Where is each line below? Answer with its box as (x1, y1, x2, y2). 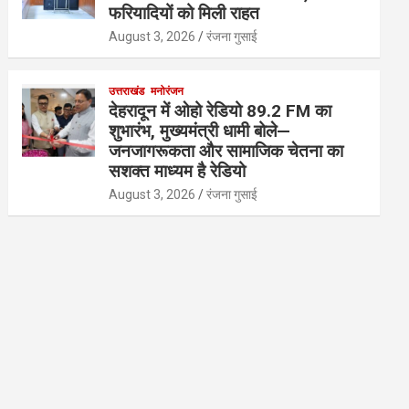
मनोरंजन (151, 85, 184, 98)
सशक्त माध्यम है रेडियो (109, 161, 246, 182)
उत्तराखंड (109, 85, 145, 98)
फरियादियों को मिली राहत (109, 3, 260, 24)
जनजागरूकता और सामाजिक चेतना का (109, 141, 344, 162)
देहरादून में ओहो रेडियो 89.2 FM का (109, 100, 332, 121)
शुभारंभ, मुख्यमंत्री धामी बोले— (109, 121, 291, 142)
